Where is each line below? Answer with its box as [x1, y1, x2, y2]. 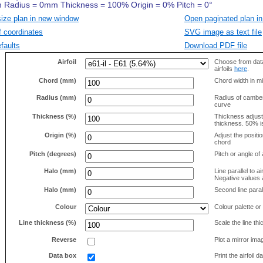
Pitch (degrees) [29, 150, 76, 157]
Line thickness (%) [19, 218, 76, 226]
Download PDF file [184, 41, 247, 50]
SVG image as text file [184, 27, 262, 36]
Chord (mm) [39, 76, 76, 84]
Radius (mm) [36, 93, 76, 101]
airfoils [214, 65, 234, 72]
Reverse [52, 235, 76, 243]
